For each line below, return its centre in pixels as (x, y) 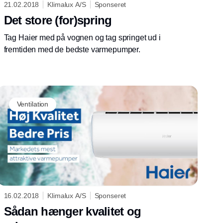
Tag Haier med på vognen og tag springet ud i (82, 37)
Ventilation (33, 104)
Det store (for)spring (58, 20)
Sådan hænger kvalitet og (72, 212)
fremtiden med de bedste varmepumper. (72, 49)
